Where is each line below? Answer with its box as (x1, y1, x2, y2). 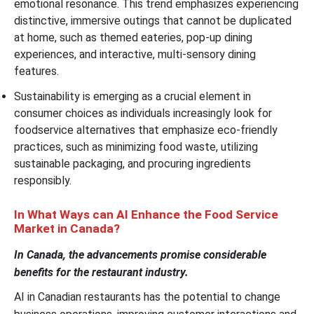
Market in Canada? (14, 221, 123, 235)
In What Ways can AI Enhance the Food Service (14, 207, 278, 221)
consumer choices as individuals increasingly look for (14, 106, 272, 120)
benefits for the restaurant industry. (14, 265, 189, 279)
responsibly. (14, 173, 74, 187)
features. (14, 64, 62, 78)
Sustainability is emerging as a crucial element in (14, 89, 251, 103)
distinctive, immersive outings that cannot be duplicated (14, 13, 292, 27)
